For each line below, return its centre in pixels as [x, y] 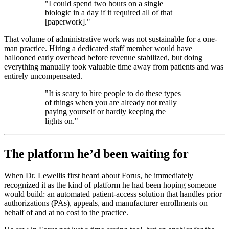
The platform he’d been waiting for [96, 154]
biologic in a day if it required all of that [109, 12]
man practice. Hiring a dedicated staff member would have [98, 48]
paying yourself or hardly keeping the [105, 111]
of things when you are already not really [111, 102]
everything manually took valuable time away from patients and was [114, 66]
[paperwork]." [68, 21]
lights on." [62, 121]
